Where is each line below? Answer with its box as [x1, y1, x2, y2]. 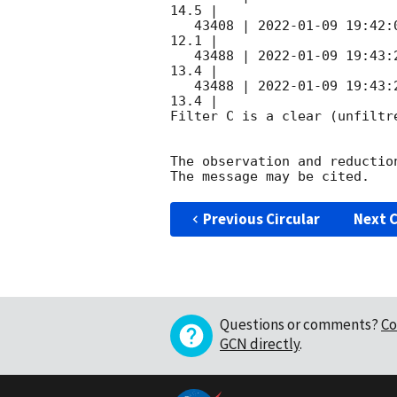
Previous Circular [202, 209, 320, 230]
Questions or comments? [220, 315, 378, 335]
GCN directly [220, 334, 300, 354]
